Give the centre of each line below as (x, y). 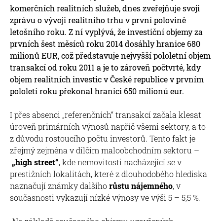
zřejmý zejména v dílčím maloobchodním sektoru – (105, 150)
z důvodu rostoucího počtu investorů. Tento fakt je (103, 138)
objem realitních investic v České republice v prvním (107, 79)
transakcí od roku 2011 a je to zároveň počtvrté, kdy (105, 67)
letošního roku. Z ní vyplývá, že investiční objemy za (106, 32)
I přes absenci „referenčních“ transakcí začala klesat (106, 114)
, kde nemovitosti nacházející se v (120, 162)
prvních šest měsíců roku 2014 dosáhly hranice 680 (105, 43)
